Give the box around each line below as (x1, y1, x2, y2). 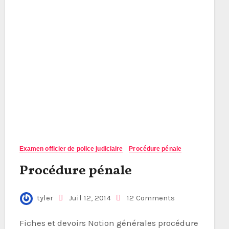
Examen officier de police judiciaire (19, 145, 123, 152)
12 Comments (126, 193, 175, 202)
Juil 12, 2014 (66, 193, 111, 202)
